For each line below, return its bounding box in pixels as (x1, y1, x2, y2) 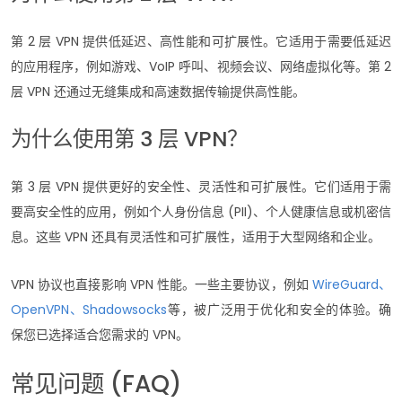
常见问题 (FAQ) (11, 366, 181, 400)
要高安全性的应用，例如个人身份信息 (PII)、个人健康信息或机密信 (11, 202, 391, 221)
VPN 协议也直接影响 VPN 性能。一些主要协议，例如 (11, 275, 312, 293)
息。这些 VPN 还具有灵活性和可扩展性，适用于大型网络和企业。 (11, 227, 380, 246)
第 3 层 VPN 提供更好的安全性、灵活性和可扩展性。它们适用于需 (11, 177, 391, 196)
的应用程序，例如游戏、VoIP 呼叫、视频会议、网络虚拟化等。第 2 (11, 57, 391, 75)
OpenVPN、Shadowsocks (11, 300, 168, 319)
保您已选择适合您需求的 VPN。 (11, 325, 188, 344)
